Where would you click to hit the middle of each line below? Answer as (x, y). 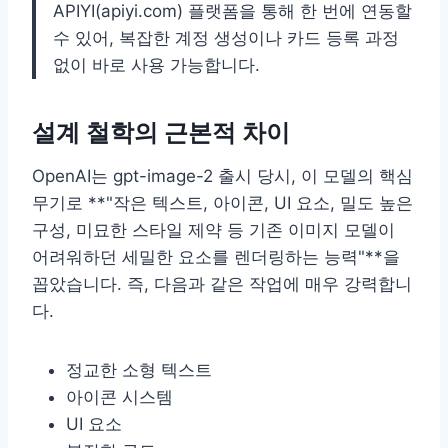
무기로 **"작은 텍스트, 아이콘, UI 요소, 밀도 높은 (222, 202)
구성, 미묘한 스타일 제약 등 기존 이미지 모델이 (213, 229)
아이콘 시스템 (119, 396)
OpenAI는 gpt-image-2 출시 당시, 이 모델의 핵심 (222, 175)
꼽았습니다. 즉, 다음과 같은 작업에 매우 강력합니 (222, 283)
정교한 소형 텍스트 (139, 369)
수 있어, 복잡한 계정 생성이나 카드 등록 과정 (226, 37)
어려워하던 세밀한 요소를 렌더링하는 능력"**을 (216, 256)
